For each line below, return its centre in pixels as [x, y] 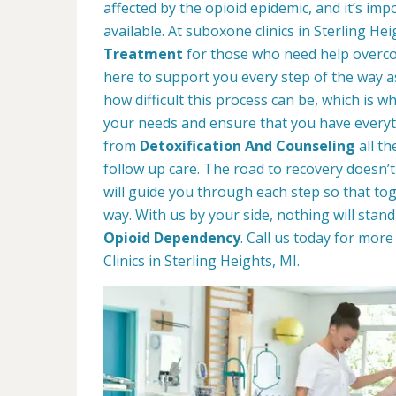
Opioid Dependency [172, 238]
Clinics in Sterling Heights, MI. [202, 261]
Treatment [143, 54]
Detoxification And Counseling [247, 146]
